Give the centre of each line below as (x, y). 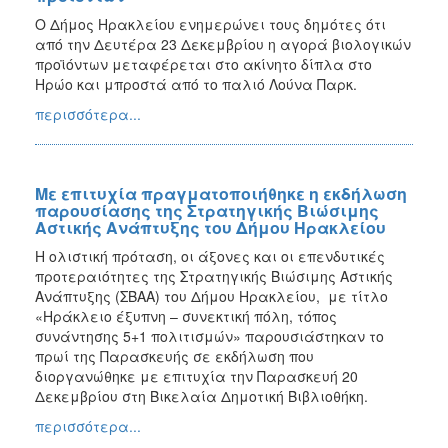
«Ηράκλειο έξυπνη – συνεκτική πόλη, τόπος (186, 315)
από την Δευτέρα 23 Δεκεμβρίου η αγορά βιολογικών (223, 43)
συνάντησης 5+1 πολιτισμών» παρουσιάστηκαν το (209, 335)
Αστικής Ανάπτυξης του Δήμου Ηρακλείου (210, 227)
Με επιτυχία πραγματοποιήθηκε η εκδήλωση (221, 193)
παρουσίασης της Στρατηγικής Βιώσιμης (207, 210)
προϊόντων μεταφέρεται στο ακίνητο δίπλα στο (203, 63)
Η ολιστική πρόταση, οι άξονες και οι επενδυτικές (210, 255)
